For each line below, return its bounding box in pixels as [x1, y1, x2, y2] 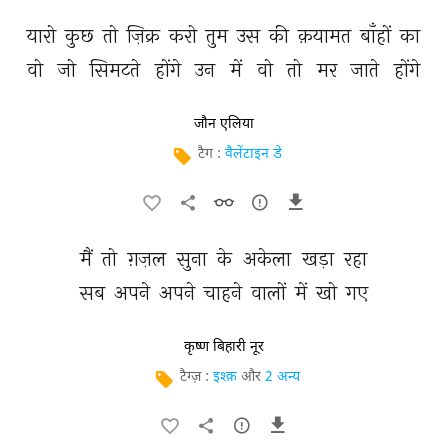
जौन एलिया [194, 115, 254, 133]
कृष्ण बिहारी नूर [184, 338, 264, 356]
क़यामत [298, 23, 356, 48]
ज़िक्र [127, 23, 165, 48]
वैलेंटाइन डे [225, 145, 282, 164]
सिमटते [90, 57, 146, 82]
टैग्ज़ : [180, 368, 213, 387]
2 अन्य [265, 368, 300, 387]
